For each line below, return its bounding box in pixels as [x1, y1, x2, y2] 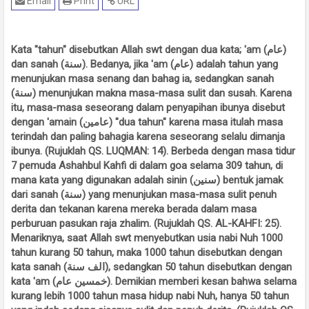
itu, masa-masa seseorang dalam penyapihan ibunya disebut [11, 101, 285, 114]
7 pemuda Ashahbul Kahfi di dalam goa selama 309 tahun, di [11, 159, 283, 172]
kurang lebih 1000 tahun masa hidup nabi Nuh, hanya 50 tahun [11, 290, 289, 302]
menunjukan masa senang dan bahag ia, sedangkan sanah [11, 72, 274, 85]
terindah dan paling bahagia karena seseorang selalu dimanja [11, 130, 285, 143]
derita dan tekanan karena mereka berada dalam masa [11, 203, 257, 215]
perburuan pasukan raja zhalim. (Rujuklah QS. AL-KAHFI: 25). [11, 217, 281, 230]
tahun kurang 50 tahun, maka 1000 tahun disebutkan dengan [11, 246, 282, 259]
